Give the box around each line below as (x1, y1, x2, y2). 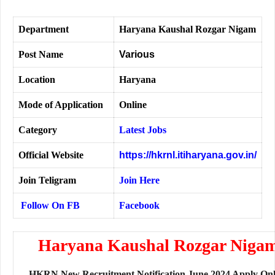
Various (119, 49, 157, 60)
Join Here (119, 175, 160, 186)
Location (18, 74, 55, 85)
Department (18, 24, 69, 35)
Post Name (18, 49, 63, 60)
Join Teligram (18, 175, 76, 186)
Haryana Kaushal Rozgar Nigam (119, 24, 256, 35)
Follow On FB (18, 200, 80, 211)
